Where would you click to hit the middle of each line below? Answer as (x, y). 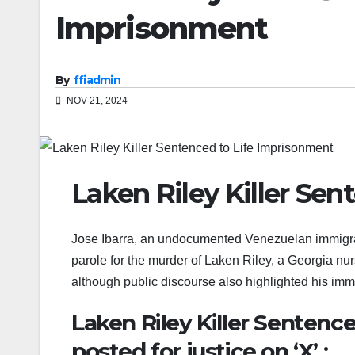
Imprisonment (162, 28)
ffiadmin (97, 80)
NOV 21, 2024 (96, 101)
